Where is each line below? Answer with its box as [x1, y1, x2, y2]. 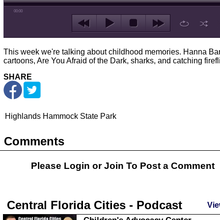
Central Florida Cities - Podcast [7, 198, 182, 212]
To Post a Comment [124, 161, 215, 171]
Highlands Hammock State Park [5, 112, 116, 120]
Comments [4, 135, 64, 148]
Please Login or [31, 161, 104, 171]
